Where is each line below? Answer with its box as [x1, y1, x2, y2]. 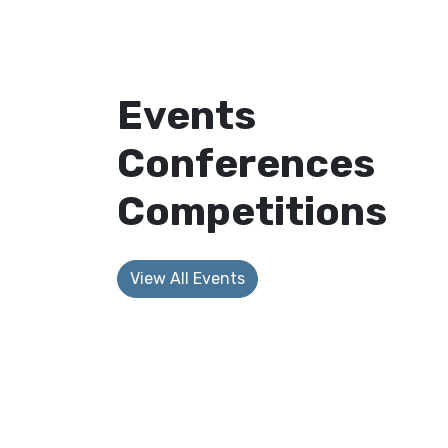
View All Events [130, 269, 245, 289]
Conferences [117, 140, 375, 188]
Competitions [117, 188, 387, 236]
